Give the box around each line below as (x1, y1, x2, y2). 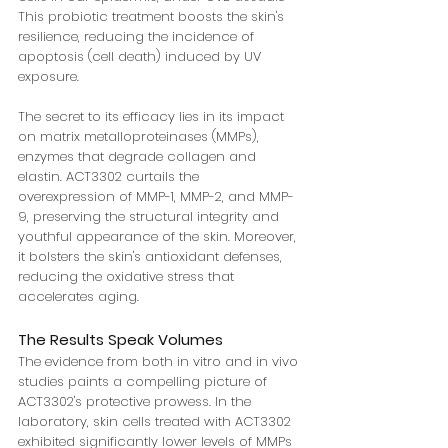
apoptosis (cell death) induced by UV (18, 47, 265, 67)
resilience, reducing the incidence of (18, 27, 258, 47)
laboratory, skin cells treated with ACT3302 (18, 412, 295, 432)
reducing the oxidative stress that (18, 267, 238, 287)
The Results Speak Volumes (18, 329, 223, 351)
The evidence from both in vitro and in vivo (18, 352, 302, 372)
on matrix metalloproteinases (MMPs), (18, 127, 263, 147)
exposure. (18, 67, 79, 87)
